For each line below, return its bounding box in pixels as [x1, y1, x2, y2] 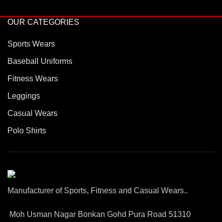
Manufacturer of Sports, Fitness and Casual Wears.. [7, 186, 188, 195]
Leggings [7, 92, 40, 100]
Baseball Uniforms [7, 57, 72, 65]
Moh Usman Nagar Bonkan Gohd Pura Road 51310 [9, 210, 191, 219]
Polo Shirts [7, 126, 46, 135]
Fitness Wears [7, 74, 58, 83]
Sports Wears [7, 40, 55, 48]
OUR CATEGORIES [7, 18, 79, 26]
